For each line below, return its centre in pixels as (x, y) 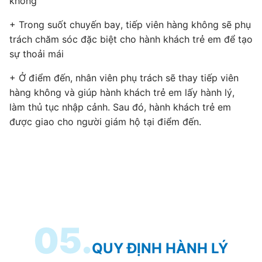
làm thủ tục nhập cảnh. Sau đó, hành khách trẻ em (120, 107)
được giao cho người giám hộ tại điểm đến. (105, 121)
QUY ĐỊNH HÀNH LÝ (160, 248)
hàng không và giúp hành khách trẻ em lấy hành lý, (122, 92)
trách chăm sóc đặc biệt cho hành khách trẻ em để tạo (131, 39)
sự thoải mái (37, 54)
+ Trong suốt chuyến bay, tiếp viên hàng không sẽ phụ (130, 24)
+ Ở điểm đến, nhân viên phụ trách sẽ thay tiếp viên (124, 77)
